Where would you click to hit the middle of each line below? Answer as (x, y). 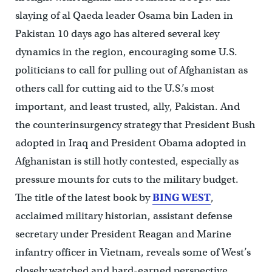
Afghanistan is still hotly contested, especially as (127, 161)
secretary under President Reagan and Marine (123, 234)
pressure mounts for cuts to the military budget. (127, 180)
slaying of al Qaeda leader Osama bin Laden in (124, 16)
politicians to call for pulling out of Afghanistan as (131, 70)
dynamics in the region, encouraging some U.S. (126, 52)
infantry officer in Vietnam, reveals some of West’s (133, 253)
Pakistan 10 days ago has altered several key (117, 34)
